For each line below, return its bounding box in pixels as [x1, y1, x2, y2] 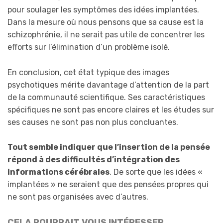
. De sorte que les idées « [110, 167, 203, 177]
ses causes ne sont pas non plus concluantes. [7, 117, 178, 127]
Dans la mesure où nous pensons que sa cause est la [7, 17, 204, 27]
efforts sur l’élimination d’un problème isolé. [7, 42, 170, 52]
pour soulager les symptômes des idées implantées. [7, 5, 199, 15]
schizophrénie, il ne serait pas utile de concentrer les [7, 30, 205, 40]
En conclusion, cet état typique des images [7, 67, 169, 77]
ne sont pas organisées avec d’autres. [7, 192, 148, 202]
